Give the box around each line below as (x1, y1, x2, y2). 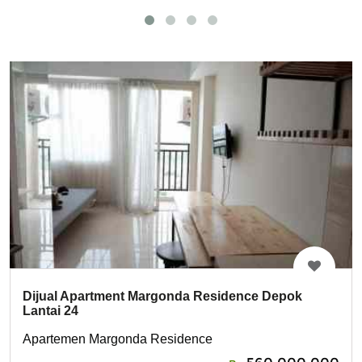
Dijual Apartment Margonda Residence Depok (23, 288, 302, 303)
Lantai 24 (23, 303, 78, 318)
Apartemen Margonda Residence (23, 331, 213, 346)
